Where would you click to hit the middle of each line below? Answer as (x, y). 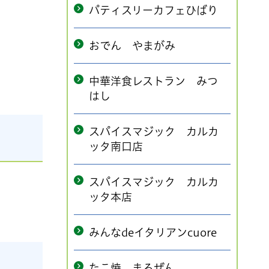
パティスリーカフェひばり (153, 10)
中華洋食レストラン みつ (153, 81)
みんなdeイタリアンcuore (153, 232)
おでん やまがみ (132, 46)
